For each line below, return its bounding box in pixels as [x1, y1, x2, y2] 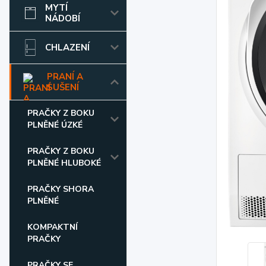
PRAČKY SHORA [27, 183, 94, 195]
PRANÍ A [47, 71, 83, 83]
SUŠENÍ [47, 81, 79, 93]
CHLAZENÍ [45, 42, 90, 53]
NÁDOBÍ [45, 12, 80, 24]
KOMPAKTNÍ [27, 221, 78, 233]
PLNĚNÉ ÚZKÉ [27, 119, 83, 131]
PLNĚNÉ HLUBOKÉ [27, 157, 101, 169]
